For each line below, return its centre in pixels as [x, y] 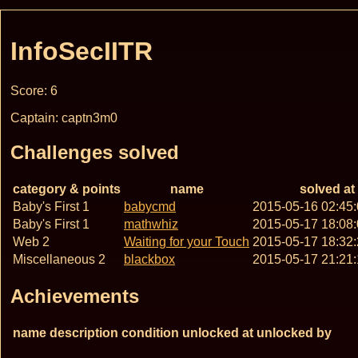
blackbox [149, 259]
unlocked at [218, 332]
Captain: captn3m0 [64, 117]
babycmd [150, 206]
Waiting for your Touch [187, 241]
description [84, 332]
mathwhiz [151, 224]
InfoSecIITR [82, 52]
